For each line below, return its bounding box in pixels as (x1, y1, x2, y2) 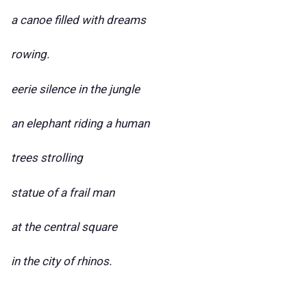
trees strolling (11, 151, 83, 165)
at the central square (11, 220, 117, 234)
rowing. (11, 47, 49, 62)
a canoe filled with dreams (11, 12, 146, 27)
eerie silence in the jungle (11, 82, 140, 96)
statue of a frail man (11, 185, 117, 199)
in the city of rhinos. (11, 254, 114, 269)
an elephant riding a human (11, 116, 149, 130)
